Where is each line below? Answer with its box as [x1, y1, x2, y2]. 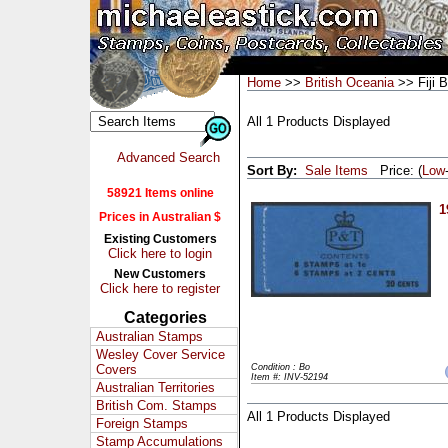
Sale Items [305, 163, 368, 178]
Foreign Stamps [96, 416, 188, 431]
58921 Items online [106, 186, 214, 200]
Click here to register [100, 281, 220, 296]
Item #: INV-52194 [251, 372, 328, 382]
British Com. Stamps [96, 398, 217, 413]
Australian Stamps [96, 329, 203, 344]
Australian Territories [96, 380, 215, 395]
